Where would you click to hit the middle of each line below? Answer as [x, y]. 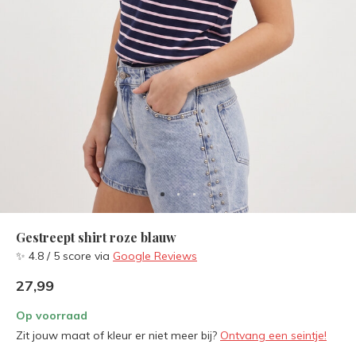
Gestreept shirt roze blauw [96, 237]
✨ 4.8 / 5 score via [64, 256]
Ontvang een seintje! [273, 335]
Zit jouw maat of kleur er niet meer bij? [118, 335]
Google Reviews [155, 256]
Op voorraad [52, 315]
